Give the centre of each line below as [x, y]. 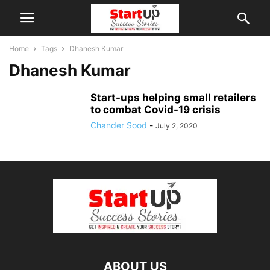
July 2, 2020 [177, 126]
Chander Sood [119, 125]
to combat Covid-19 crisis [155, 110]
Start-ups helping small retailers [173, 98]
